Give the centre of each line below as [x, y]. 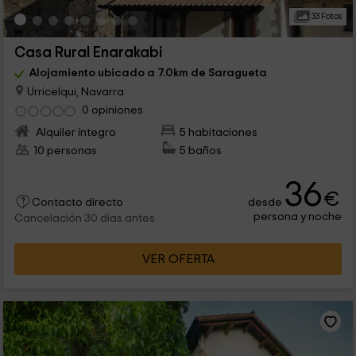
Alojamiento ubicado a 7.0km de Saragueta [148, 73]
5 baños [201, 151]
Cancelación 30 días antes [84, 219]
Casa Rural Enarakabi [88, 53]
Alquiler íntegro [74, 133]
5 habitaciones [219, 133]
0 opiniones [112, 110]
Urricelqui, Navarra [74, 91]
